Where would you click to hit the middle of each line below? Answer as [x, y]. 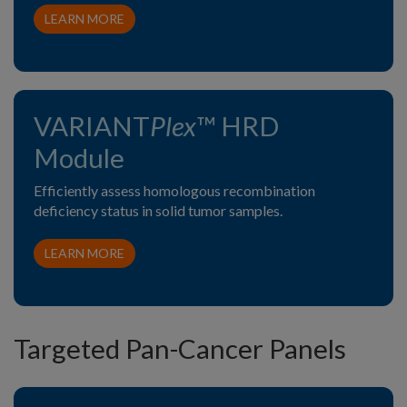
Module [79, 157]
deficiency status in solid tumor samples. [158, 210]
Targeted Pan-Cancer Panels [180, 348]
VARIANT [92, 125]
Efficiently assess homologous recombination [174, 190]
